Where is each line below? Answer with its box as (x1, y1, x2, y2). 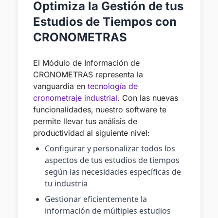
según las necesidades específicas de (45, 166, 181, 177)
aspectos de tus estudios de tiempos (45, 154, 180, 165)
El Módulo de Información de (33, 57, 140, 68)
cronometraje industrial (33, 92, 117, 103)
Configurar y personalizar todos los (45, 143, 175, 154)
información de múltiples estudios (45, 205, 171, 216)
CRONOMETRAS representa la (33, 69, 143, 79)
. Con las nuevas (117, 92, 178, 103)
